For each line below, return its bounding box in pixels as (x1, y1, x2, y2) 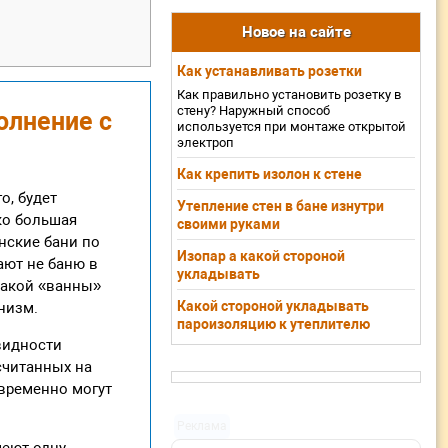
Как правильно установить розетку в (177, 86, 401, 102)
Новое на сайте (241, 23, 351, 41)
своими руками (177, 215, 280, 232)
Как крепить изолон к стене (177, 165, 362, 182)
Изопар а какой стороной (177, 247, 345, 264)
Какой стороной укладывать (177, 297, 369, 314)
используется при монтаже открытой (177, 118, 406, 134)
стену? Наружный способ (177, 102, 330, 118)
